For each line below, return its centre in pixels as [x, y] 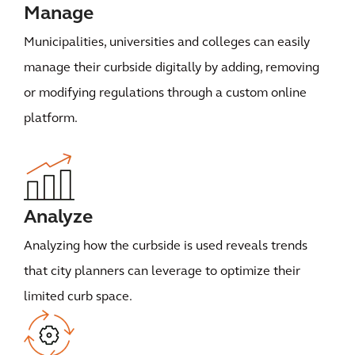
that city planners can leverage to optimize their [162, 272]
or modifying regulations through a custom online [165, 94]
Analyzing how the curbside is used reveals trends [166, 246]
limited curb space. [78, 297]
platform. [51, 119]
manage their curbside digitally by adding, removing [172, 68]
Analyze [58, 218]
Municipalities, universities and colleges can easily [167, 43]
